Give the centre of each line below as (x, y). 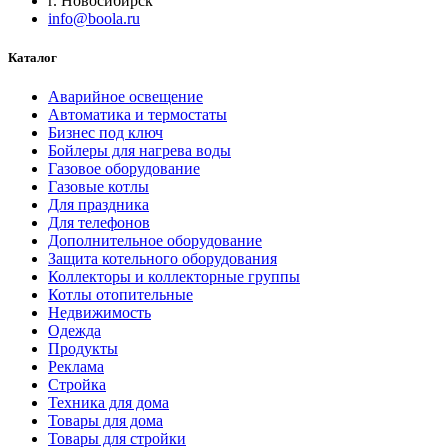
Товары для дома (105, 421)
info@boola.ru (94, 19)
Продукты (83, 349)
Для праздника (98, 205)
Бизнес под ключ (105, 133)
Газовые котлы (98, 187)
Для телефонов (99, 223)
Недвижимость (99, 313)
